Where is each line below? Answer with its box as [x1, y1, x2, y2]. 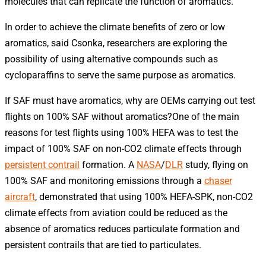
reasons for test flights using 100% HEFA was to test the [5, 126, 238, 138]
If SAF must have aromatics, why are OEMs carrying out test [5, 94, 255, 106]
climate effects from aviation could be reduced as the [5, 207, 227, 218]
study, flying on [183, 159, 248, 170]
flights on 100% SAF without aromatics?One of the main [5, 110, 239, 122]
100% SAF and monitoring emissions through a [5, 175, 204, 186]
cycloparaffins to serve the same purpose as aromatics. [5, 69, 236, 81]
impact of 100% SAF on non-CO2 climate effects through [5, 142, 242, 154]
